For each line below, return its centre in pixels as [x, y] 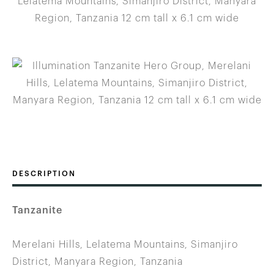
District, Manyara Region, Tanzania [98, 261]
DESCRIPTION [44, 173]
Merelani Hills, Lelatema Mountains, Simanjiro [125, 244]
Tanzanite [37, 210]
